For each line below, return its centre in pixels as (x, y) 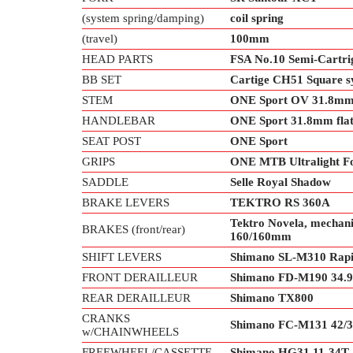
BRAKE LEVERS (126, 203)
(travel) (100, 39)
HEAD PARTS (117, 59)
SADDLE (105, 182)
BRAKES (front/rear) (134, 229)
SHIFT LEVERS (122, 257)
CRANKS (106, 318)
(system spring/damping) (143, 18)
